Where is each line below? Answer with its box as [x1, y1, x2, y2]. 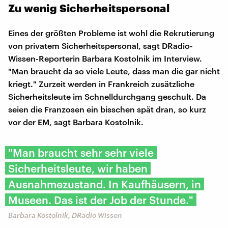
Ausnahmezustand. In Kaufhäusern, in [8, 177, 201, 190]
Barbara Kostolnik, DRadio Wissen [8, 210, 122, 219]
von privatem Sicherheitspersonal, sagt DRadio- [8, 40, 193, 50]
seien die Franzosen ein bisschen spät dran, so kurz [8, 104, 206, 114]
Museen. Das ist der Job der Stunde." [8, 193, 193, 206]
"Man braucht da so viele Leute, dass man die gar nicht [8, 66, 220, 76]
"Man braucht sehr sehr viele [8, 146, 154, 159]
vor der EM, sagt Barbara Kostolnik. [8, 117, 144, 127]
